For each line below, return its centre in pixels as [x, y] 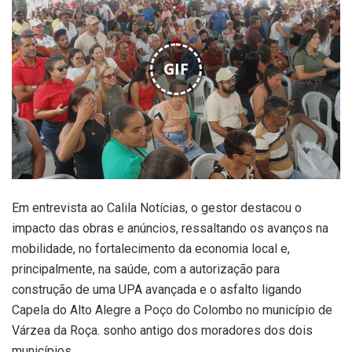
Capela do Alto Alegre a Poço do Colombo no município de [172, 310]
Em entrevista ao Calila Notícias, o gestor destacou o [157, 207]
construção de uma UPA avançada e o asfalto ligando [157, 289]
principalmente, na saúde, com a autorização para [146, 269]
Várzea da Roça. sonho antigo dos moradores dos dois [162, 330]
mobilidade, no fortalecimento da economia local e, [151, 248]
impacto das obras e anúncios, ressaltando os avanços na [170, 228]
